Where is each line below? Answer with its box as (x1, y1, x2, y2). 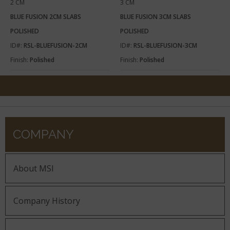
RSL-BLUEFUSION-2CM (24, 41, 87, 50)
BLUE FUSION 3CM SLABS (120, 12, 191, 22)
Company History (13, 195, 80, 207)
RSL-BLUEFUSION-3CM (133, 41, 197, 50)
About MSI (13, 163, 54, 175)
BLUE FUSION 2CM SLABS (10, 12, 81, 22)
